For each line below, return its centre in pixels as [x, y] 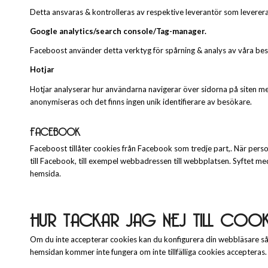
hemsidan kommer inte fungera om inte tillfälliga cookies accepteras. [148, 252]
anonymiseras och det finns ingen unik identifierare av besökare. [141, 101]
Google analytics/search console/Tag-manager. [118, 31]
